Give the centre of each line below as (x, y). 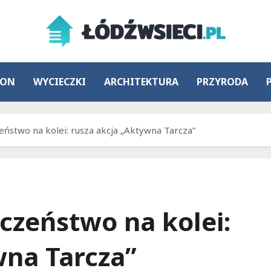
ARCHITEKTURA (141, 82)
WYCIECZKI (60, 82)
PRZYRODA (222, 82)
